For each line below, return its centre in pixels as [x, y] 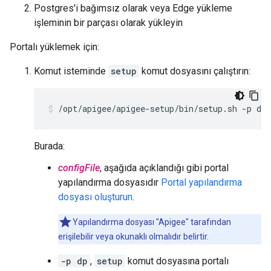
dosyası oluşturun [95, 197]
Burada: [49, 146]
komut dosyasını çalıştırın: [195, 71]
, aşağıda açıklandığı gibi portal [164, 168]
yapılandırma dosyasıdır [109, 182]
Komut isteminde [71, 71]
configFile [79, 168]
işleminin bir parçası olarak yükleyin [108, 23]
